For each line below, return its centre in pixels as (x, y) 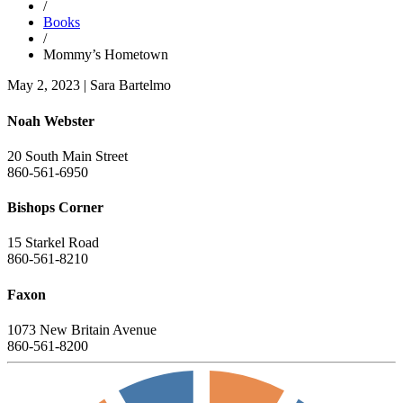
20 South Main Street (67, 156)
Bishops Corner (55, 208)
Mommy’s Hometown (106, 55)
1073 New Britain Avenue (82, 329)
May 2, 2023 (44, 85)
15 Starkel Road (53, 243)
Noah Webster (51, 121)
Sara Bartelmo (130, 85)
